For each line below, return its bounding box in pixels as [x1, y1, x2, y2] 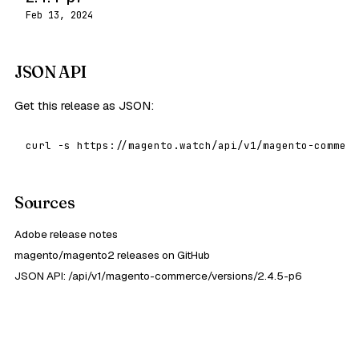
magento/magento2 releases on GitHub [14, 248, 210, 262]
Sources [14, 192, 75, 212]
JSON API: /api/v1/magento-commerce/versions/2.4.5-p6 [14, 268, 302, 283]
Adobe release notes [14, 227, 118, 241]
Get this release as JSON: [14, 98, 154, 113]
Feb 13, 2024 [26, 9, 93, 22]
